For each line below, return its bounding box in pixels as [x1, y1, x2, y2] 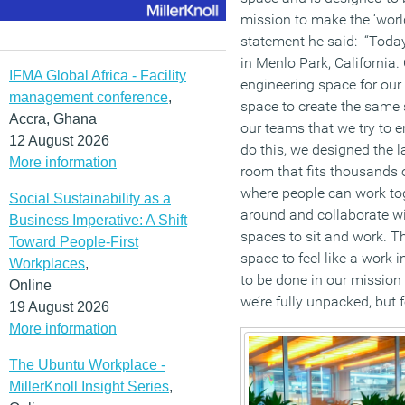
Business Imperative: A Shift [9, 212, 187, 228]
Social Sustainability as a [9, 190, 171, 206]
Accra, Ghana [9, 110, 97, 127]
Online [9, 277, 52, 293]
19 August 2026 [9, 298, 109, 315]
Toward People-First [9, 233, 138, 250]
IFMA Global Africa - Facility [9, 67, 186, 83]
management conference [9, 89, 168, 105]
